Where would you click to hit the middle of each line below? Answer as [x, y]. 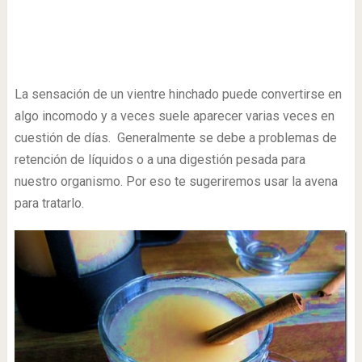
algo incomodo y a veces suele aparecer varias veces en [174, 116]
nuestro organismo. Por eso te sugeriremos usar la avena [176, 181]
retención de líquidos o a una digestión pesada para [160, 160]
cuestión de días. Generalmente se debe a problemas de [175, 138]
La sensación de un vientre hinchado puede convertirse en [178, 94]
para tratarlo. [49, 203]
